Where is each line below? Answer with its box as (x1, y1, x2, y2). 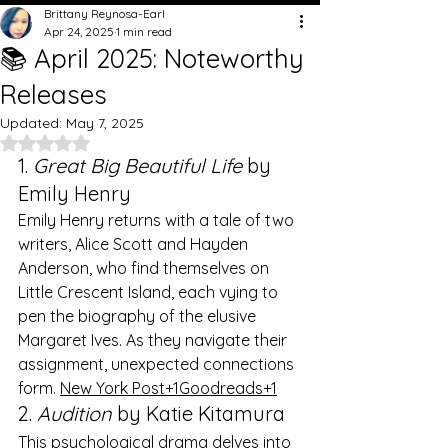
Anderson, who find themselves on (18, 257, 273, 278)
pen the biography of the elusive (18, 305, 260, 326)
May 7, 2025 (66, 113, 144, 132)
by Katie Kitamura (112, 400, 285, 426)
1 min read (116, 23, 172, 39)
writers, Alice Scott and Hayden (18, 233, 252, 254)
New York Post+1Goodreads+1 (60, 377, 277, 398)
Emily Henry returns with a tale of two (18, 209, 298, 230)
